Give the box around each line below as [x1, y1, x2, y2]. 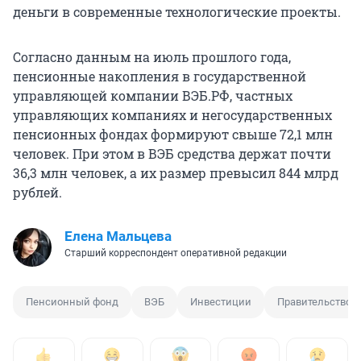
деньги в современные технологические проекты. [13, 3, 341, 21]
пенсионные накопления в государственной [13, 68, 306, 85]
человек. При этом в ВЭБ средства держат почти [13, 145, 331, 163]
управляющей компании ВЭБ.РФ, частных [13, 87, 293, 105]
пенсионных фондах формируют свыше [13, 126, 280, 143]
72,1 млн [280, 126, 333, 143]
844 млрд [279, 164, 338, 182]
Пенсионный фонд [26, 296, 118, 309]
